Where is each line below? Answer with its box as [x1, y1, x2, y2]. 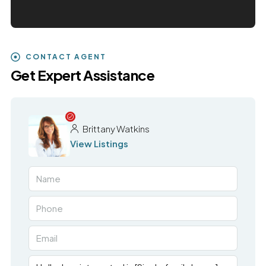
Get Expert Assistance [10, 66, 155, 84]
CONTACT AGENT [25, 52, 106, 62]
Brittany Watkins [81, 123, 150, 135]
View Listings [69, 138, 128, 150]
